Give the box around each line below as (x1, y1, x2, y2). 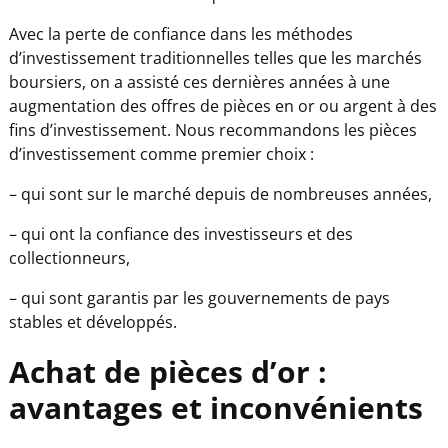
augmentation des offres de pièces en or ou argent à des (8, 94, 437, 117)
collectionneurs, (8, 246, 130, 269)
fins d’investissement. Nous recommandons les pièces (8, 118, 417, 141)
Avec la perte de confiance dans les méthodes (8, 22, 353, 45)
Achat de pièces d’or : (8, 350, 327, 392)
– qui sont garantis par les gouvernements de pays (8, 286, 390, 309)
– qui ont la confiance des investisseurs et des (8, 222, 353, 245)
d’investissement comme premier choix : (8, 142, 314, 165)
